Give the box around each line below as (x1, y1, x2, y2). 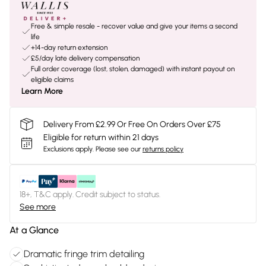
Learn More (21, 86, 63, 96)
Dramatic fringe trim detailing (24, 248, 144, 259)
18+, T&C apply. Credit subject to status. (20, 189, 160, 199)
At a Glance (9, 224, 59, 236)
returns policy (142, 145, 183, 153)
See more (20, 202, 56, 212)
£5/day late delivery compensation (31, 54, 140, 62)
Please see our (96, 145, 141, 153)
